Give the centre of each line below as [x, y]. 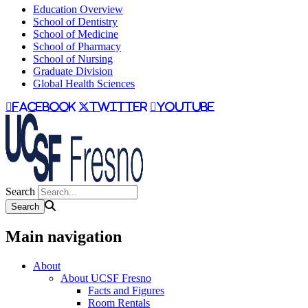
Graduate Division [73, 71]
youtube [186, 107]
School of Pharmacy [77, 47]
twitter [118, 107]
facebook [44, 107]
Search [20, 192]
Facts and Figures [126, 291]
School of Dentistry [75, 22]
